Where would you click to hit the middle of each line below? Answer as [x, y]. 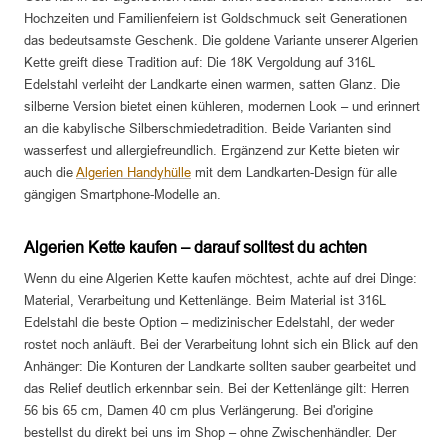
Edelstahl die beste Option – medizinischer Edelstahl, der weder [209, 323]
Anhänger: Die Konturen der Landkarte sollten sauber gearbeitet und [220, 367]
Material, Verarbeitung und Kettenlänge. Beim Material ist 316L [205, 301]
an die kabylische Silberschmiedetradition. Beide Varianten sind [207, 129]
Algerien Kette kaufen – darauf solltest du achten [195, 248]
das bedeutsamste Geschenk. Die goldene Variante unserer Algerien [221, 41]
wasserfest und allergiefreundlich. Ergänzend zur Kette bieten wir [211, 151]
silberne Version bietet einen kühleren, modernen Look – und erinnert [222, 107]
